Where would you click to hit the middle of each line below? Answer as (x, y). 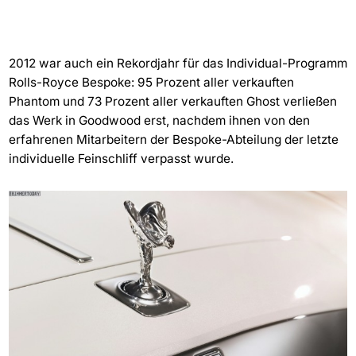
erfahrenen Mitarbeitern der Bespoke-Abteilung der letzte (173, 140)
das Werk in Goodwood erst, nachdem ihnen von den (159, 121)
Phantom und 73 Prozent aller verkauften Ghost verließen (172, 102)
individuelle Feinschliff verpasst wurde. (121, 159)
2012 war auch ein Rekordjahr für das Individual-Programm (178, 64)
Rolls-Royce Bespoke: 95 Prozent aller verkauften (151, 83)
